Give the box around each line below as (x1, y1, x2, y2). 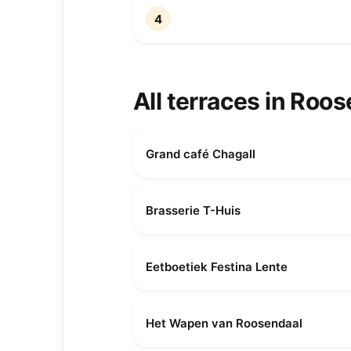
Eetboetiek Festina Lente (146, 259, 288, 274)
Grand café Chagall (146, 146, 255, 161)
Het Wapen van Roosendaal (146, 315, 302, 331)
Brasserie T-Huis (146, 202, 241, 218)
